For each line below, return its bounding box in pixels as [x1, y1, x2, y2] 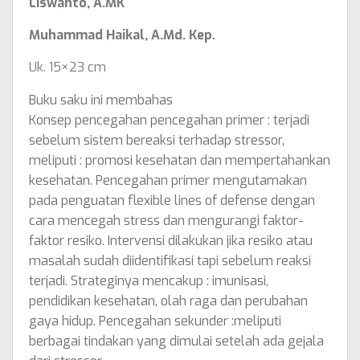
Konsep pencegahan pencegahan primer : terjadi [29, 112, 309, 129]
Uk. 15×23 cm [29, 59, 106, 76]
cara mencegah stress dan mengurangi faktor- [29, 212, 304, 230]
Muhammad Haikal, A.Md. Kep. [29, 27, 215, 44]
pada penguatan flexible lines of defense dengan [29, 192, 315, 210]
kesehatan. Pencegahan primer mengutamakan [29, 172, 307, 190]
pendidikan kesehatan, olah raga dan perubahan [29, 292, 308, 310]
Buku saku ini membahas [29, 92, 173, 109]
